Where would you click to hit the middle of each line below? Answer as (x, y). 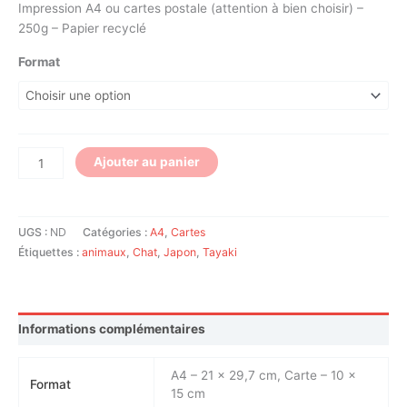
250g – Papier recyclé (82, 28)
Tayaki (220, 253)
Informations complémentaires (112, 328)
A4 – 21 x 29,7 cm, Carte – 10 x (264, 376)
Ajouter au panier (147, 162)
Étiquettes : (50, 253)
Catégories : (116, 233)
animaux (104, 253)
